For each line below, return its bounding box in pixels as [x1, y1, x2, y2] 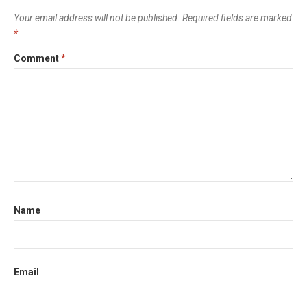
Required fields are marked [182, 12, 293, 23]
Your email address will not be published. [14, 12, 181, 23]
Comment [14, 52, 62, 64]
